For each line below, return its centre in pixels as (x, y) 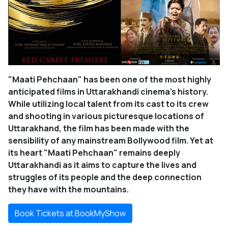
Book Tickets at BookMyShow (70, 213)
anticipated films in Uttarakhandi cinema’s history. (108, 92)
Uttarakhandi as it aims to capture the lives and (102, 165)
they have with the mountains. (68, 190)
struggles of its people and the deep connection (105, 177)
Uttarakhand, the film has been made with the (99, 129)
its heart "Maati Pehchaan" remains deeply (94, 153)
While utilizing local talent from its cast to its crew (108, 104)
